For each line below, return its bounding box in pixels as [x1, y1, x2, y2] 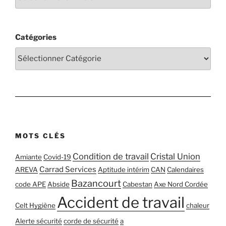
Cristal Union [150, 151, 200, 162]
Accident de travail [57, 194, 185, 212]
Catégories [15, 33, 56, 42]
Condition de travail [73, 151, 149, 162]
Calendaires [167, 165, 204, 174]
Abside [47, 180, 70, 189]
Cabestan [123, 180, 152, 189]
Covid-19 [43, 153, 71, 161]
